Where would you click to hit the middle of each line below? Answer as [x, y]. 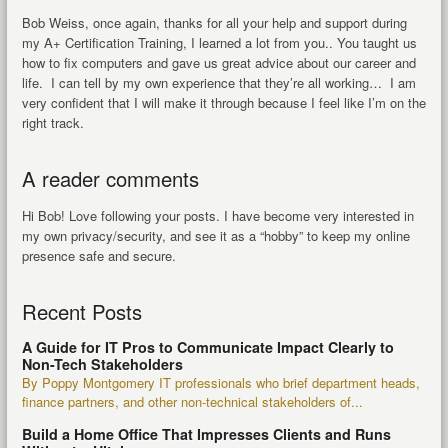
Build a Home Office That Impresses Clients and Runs [206, 433]
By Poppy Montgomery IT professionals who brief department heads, [220, 382]
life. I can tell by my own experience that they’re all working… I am [218, 82]
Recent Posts [81, 311]
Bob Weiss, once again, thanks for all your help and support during [214, 22]
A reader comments [110, 178]
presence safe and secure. [98, 255]
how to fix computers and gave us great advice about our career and [218, 62]
